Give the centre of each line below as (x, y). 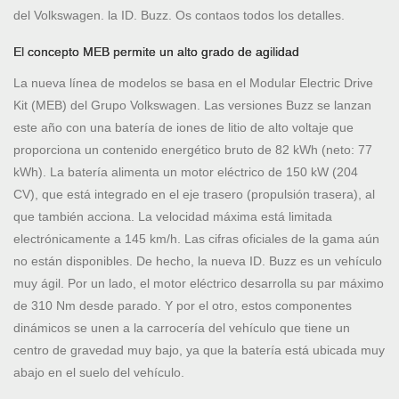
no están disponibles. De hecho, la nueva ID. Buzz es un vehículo (198, 261)
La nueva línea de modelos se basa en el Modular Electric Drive (193, 83)
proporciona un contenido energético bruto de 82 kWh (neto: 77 (193, 150)
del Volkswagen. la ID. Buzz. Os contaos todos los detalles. (179, 16)
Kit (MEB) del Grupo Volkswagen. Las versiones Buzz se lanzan (192, 106)
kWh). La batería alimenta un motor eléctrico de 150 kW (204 (186, 172)
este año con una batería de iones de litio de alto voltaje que (183, 128)
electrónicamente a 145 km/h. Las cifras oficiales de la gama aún (196, 239)
